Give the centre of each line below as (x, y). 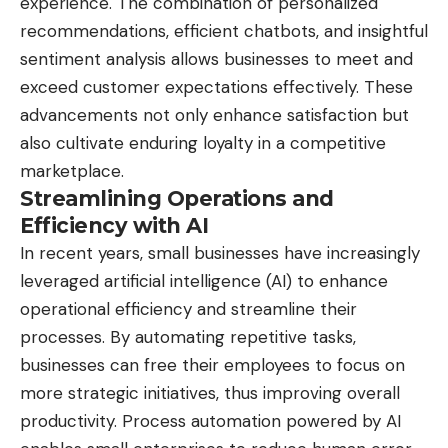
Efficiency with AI (114, 226)
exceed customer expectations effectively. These (216, 87)
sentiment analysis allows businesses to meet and (216, 59)
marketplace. (72, 171)
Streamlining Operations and (177, 199)
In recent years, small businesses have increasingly (220, 253)
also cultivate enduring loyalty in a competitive (203, 143)
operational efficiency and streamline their (188, 309)
